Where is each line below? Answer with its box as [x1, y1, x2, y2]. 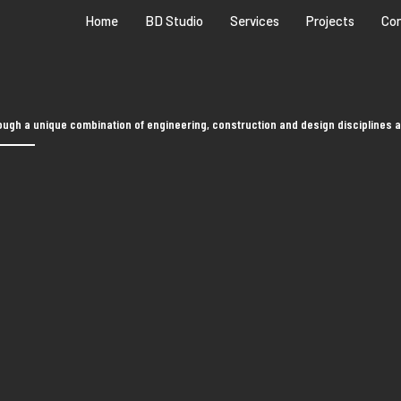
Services [230, 13, 280, 29]
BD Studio [145, 13, 204, 29]
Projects [306, 13, 355, 29]
